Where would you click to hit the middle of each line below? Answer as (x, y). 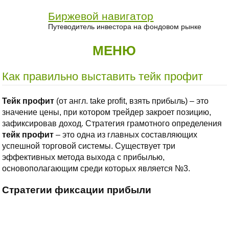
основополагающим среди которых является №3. (96, 168)
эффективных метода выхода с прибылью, (84, 157)
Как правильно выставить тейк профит (103, 76)
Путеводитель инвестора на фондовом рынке (125, 27)
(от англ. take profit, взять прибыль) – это (132, 101)
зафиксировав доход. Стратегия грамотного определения (112, 123)
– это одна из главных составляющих (126, 134)
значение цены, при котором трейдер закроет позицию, (107, 112)
